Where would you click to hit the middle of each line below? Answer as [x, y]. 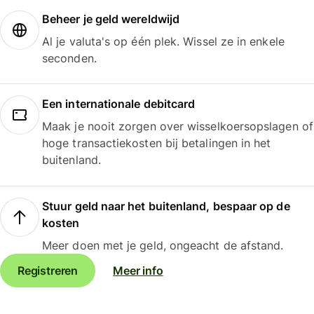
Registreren [48, 270]
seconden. [69, 58]
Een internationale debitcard [119, 104]
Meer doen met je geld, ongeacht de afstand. [163, 245]
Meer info [138, 270]
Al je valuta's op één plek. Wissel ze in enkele [163, 41]
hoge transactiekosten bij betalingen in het [157, 143]
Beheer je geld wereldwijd [111, 19]
